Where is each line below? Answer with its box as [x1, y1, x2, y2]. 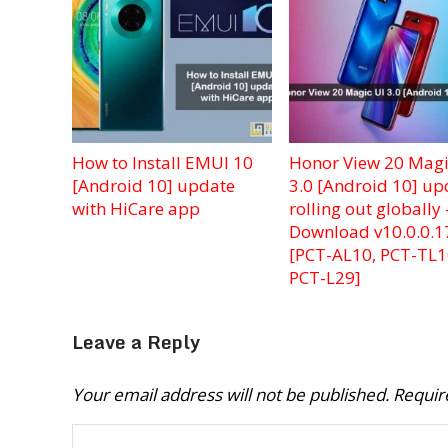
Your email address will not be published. [72, 383, 389, 407]
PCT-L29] [288, 266, 361, 290]
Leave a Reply [72, 326, 200, 358]
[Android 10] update [72, 174, 235, 198]
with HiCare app [72, 197, 200, 221]
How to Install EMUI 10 [72, 151, 253, 175]
